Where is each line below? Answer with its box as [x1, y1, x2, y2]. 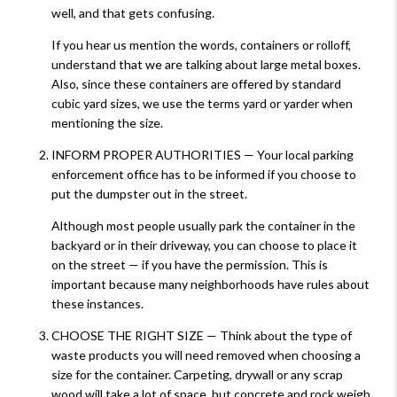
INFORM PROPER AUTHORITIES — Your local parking [51, 146, 354, 162]
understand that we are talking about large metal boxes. [51, 56, 361, 72]
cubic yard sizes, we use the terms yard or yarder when [51, 95, 353, 111]
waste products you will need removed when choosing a [51, 346, 361, 362]
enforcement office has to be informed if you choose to [51, 166, 356, 182]
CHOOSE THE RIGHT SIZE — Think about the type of [51, 327, 352, 343]
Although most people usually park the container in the [51, 217, 355, 233]
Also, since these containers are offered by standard [51, 75, 341, 91]
